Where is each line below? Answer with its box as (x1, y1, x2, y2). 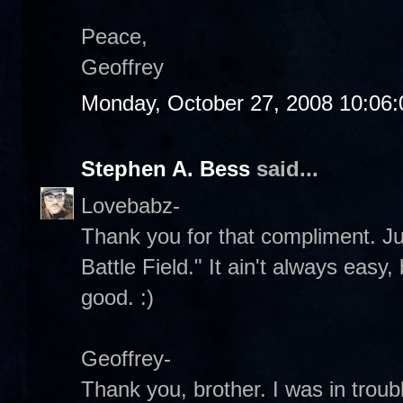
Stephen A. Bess (81, 157, 250, 181)
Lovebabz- (81, 193, 180, 218)
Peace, (81, 23, 148, 49)
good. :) (81, 284, 154, 309)
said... (250, 157, 318, 181)
